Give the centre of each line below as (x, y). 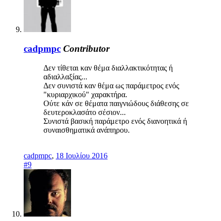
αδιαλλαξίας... (65, 76)
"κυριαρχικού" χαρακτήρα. (85, 94)
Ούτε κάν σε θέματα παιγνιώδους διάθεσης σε (116, 103)
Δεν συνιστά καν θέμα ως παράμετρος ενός (111, 85)
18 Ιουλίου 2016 (82, 155)
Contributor (86, 49)
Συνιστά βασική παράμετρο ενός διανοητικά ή (115, 121)
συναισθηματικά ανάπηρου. (87, 130)
